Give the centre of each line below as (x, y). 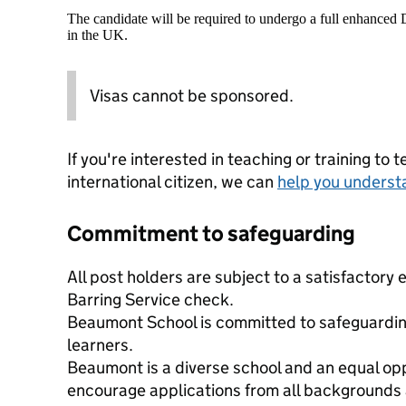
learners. (100, 345)
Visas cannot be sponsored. (192, 96)
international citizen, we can (172, 182)
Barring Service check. (150, 300)
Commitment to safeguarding (211, 233)
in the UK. (97, 35)
